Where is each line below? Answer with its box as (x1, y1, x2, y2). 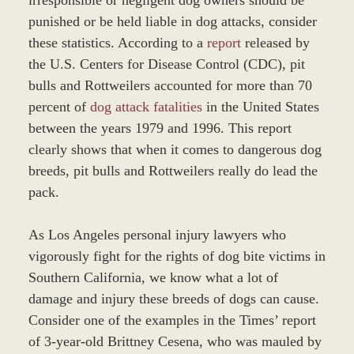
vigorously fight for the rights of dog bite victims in (28, 247, 326, 264)
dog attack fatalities (89, 98, 202, 115)
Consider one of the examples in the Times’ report (28, 311, 316, 328)
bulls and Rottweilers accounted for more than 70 (28, 77, 312, 93)
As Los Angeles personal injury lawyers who (28, 226, 286, 243)
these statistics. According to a (28, 34, 207, 51)
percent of (28, 98, 90, 115)
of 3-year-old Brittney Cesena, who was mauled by (28, 333, 322, 349)
